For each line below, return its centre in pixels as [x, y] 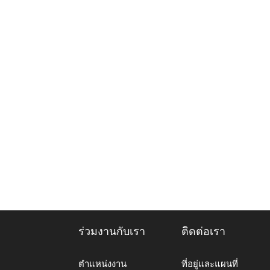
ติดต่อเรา [203, 231]
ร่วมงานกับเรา [112, 231]
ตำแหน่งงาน [102, 264]
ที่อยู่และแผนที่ [210, 264]
